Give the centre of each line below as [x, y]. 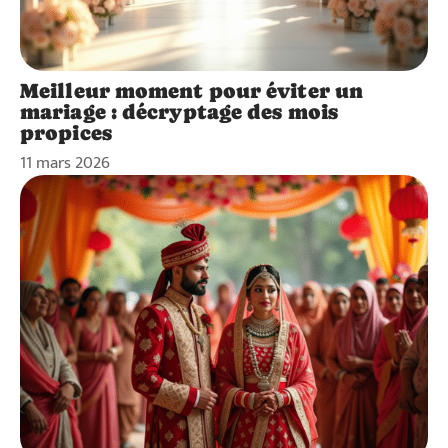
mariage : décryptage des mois [179, 112]
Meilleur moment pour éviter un [192, 91]
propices [66, 133]
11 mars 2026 [65, 163]
